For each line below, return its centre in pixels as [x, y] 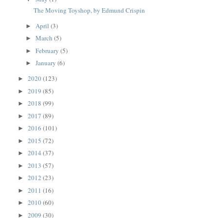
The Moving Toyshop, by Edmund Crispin [89, 10]
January [47, 63]
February [48, 50]
